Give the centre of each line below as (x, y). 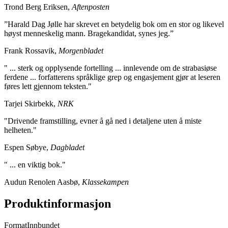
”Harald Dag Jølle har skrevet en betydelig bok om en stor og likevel (114, 24)
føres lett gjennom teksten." (48, 87)
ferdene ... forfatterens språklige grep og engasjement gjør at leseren (112, 77)
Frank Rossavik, (31, 51)
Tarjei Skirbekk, (31, 104)
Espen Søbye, (27, 148)
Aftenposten (91, 7)
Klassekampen (105, 182)
